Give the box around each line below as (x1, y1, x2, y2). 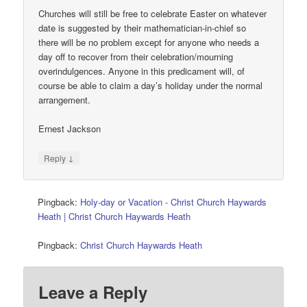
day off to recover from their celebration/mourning (38, 50, 234, 64)
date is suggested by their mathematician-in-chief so (38, 21, 247, 35)
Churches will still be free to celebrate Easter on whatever (38, 7, 267, 21)
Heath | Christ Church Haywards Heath (38, 209, 191, 223)
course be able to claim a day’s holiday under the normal (38, 79, 263, 93)
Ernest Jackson (38, 122, 101, 136)
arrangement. (38, 93, 91, 107)
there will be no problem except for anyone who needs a (38, 36, 260, 49)
